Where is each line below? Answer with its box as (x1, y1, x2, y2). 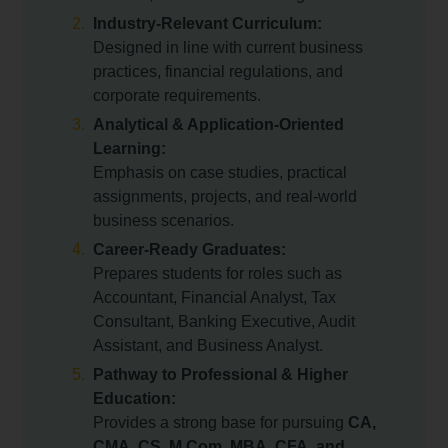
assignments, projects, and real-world (92, 188, 357, 206)
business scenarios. (92, 212, 234, 230)
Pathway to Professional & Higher (92, 366, 348, 384)
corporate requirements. (92, 87, 261, 105)
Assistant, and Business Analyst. (92, 337, 323, 355)
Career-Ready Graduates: (92, 241, 286, 259)
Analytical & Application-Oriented (92, 116, 344, 134)
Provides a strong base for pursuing (92, 414, 348, 432)
